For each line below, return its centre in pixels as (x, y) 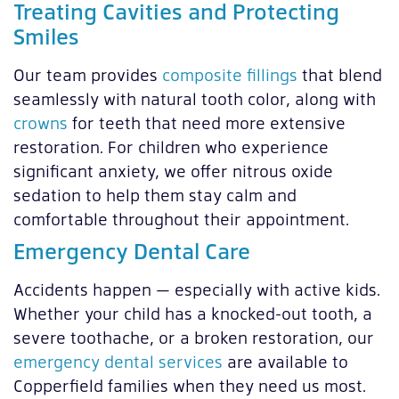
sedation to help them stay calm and (155, 195)
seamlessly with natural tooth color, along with (195, 99)
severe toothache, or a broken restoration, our (194, 338)
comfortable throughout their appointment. (181, 219)
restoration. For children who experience (171, 147)
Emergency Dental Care (132, 251)
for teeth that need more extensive (207, 123)
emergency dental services (118, 362)
